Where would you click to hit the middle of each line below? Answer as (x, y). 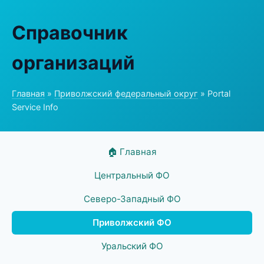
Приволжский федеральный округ (126, 93)
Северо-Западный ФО (132, 199)
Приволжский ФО (132, 222)
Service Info (35, 107)
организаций (73, 63)
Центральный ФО (132, 175)
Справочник (70, 33)
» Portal (214, 93)
